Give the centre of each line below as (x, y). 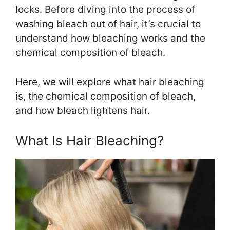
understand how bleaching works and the (110, 39)
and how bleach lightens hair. (83, 110)
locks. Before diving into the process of (105, 10)
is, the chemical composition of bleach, (106, 96)
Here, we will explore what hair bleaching (110, 82)
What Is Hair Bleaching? (90, 141)
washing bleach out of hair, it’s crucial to (108, 24)
